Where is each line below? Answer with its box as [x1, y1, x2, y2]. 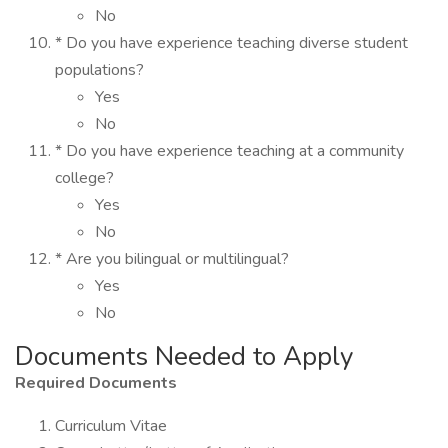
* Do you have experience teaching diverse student [55, 32, 408, 54]
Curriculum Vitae [55, 415, 167, 437]
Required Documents [15, 372, 177, 394]
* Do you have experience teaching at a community [55, 140, 404, 162]
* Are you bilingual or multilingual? [55, 248, 289, 270]
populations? [55, 59, 144, 81]
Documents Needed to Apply [15, 339, 353, 374]
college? [55, 167, 114, 189]
